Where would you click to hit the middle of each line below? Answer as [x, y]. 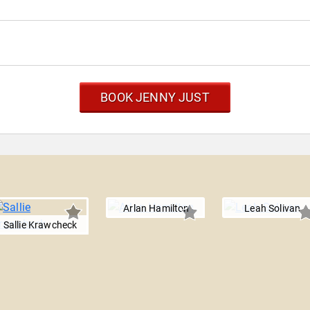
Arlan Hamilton [156, 209]
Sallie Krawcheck [40, 225]
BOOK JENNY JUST [155, 98]
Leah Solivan [273, 209]
